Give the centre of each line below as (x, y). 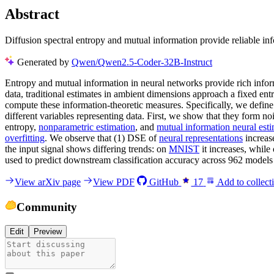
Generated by (44, 62)
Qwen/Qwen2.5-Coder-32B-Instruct (142, 62)
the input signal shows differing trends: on (87, 149)
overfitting (25, 138)
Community (46, 207)
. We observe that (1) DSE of (102, 138)
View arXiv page (48, 182)
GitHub (164, 182)
